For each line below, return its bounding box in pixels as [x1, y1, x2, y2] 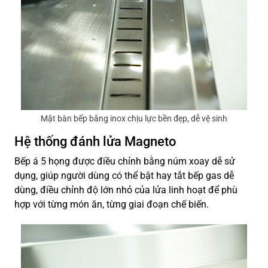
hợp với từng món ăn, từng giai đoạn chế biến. [14, 198, 211, 210]
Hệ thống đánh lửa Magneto [14, 133, 176, 149]
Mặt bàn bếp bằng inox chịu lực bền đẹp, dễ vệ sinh [41, 113, 227, 123]
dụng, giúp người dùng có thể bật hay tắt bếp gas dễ [14, 169, 234, 181]
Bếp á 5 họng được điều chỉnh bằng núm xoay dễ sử [14, 155, 235, 167]
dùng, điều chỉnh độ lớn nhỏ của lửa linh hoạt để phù [14, 184, 237, 196]
